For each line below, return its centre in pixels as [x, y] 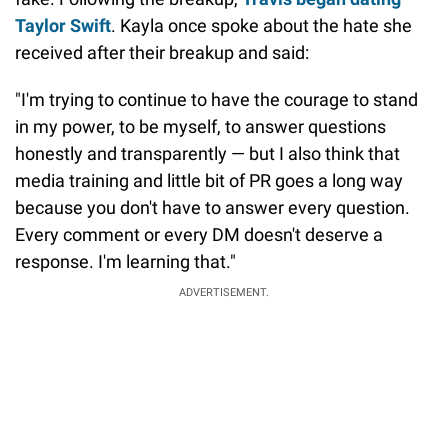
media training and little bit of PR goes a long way [209, 181]
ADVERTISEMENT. [224, 293]
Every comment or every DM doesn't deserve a [199, 235]
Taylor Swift [63, 26]
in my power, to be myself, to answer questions [200, 127]
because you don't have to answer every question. [212, 208]
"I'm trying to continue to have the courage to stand [216, 100]
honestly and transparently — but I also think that [207, 154]
